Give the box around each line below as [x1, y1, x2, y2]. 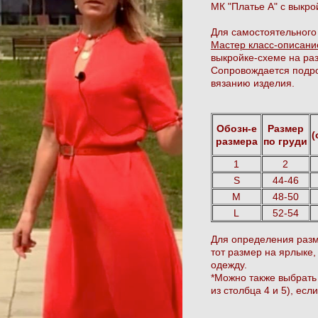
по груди [263, 135, 308, 147]
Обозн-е [216, 122, 257, 134]
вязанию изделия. [210, 77, 295, 89]
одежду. [210, 258, 250, 270]
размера [215, 135, 258, 147]
